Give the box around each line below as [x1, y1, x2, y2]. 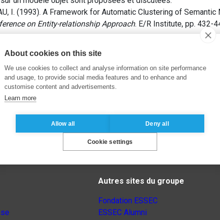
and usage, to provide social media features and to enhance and [4, 74, 187, 81]
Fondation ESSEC [98, 196, 158, 206]
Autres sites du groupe [98, 176, 184, 186]
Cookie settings [87, 138, 133, 145]
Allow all [51, 120, 75, 127]
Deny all [145, 120, 169, 127]
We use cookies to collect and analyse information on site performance [4, 64, 206, 72]
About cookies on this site [4, 49, 102, 57]
